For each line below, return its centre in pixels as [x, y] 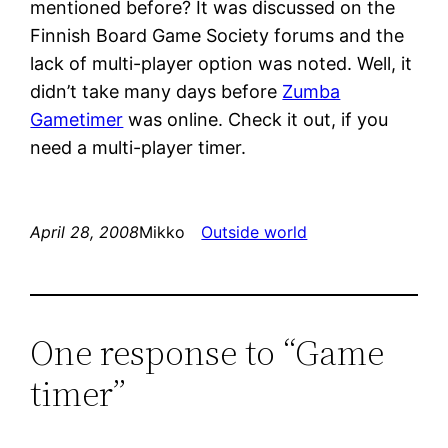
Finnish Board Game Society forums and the [217, 35]
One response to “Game [207, 352]
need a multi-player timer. [138, 147]
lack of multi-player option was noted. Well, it [221, 63]
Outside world [254, 231]
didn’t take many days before [156, 91]
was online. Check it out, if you [256, 119]
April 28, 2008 [85, 231]
